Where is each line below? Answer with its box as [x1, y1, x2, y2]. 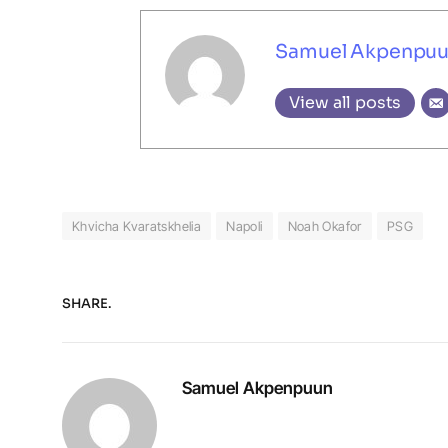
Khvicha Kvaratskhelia [72, 217, 202, 234]
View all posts [289, 91, 402, 113]
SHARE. [62, 295, 111, 313]
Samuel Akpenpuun [182, 377, 333, 398]
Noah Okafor [287, 217, 362, 234]
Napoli [226, 217, 263, 234]
